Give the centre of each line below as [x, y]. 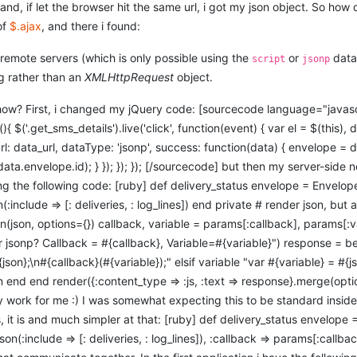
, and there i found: [91, 26]
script [269, 59]
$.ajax [26, 26]
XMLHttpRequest [129, 77]
